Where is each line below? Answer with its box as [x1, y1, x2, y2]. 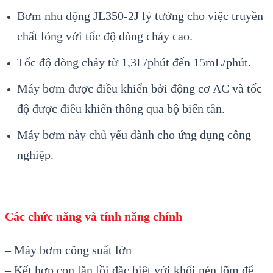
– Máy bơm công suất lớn [5, 243, 132, 257]
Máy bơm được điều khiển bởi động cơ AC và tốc [17, 82, 262, 96]
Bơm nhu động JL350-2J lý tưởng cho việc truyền [17, 9, 263, 23]
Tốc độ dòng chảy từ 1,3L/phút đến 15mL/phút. [17, 55, 251, 69]
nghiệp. [17, 148, 54, 162]
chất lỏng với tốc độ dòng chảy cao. [17, 29, 193, 43]
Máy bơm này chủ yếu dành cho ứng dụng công [17, 128, 251, 142]
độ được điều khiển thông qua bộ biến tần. [17, 102, 225, 116]
